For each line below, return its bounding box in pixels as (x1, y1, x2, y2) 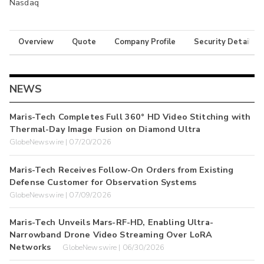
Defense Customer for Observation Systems (9, 176, 197, 188)
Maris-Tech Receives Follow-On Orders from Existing (9, 163, 234, 176)
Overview (18, 37, 54, 48)
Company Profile (114, 37, 176, 48)
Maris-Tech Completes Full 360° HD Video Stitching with (9, 111, 251, 123)
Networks (9, 240, 51, 253)
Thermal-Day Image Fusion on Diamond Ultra (9, 123, 201, 136)
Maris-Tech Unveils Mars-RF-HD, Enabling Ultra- (9, 216, 213, 228)
